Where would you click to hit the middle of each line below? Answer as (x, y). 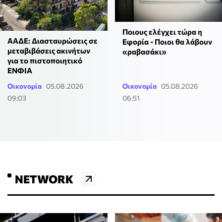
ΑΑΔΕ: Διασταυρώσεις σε (53, 40)
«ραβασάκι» (144, 52)
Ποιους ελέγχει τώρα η (162, 32)
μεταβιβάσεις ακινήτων (49, 50)
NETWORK (44, 179)
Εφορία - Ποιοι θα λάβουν (167, 42)
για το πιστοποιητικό (45, 60)
